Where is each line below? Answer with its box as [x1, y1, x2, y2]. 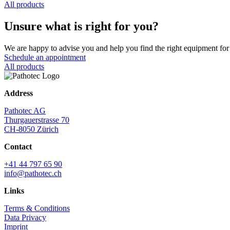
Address [4, 89, 33, 98]
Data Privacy [4, 213, 46, 222]
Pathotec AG [4, 106, 46, 116]
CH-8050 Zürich [4, 125, 59, 134]
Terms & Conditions [4, 204, 70, 213]
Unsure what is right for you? [4, 20, 159, 33]
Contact [4, 142, 32, 151]
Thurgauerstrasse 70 [4, 116, 69, 125]
